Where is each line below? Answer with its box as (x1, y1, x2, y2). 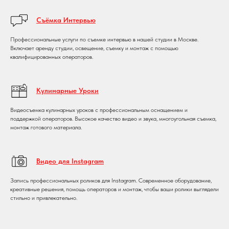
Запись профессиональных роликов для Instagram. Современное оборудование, (10, 176, 212, 184)
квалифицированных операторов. (10, 53, 93, 60)
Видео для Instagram (36, 156, 104, 165)
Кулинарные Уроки (36, 86, 99, 95)
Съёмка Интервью (36, 15, 96, 24)
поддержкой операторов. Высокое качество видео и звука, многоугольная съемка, (10, 114, 216, 122)
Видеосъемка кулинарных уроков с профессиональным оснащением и (10, 106, 188, 113)
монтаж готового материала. (10, 123, 82, 131)
